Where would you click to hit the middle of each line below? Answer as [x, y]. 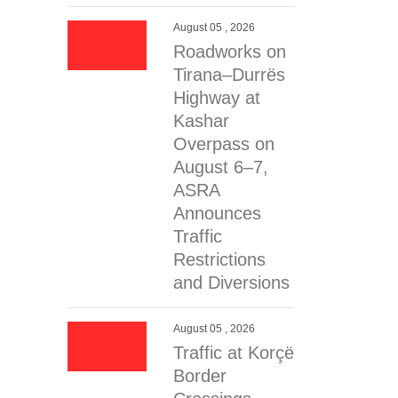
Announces [217, 213]
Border [199, 376]
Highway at [216, 98]
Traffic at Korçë [233, 353]
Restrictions [219, 259]
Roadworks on [229, 52]
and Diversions [231, 283]
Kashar [201, 121]
